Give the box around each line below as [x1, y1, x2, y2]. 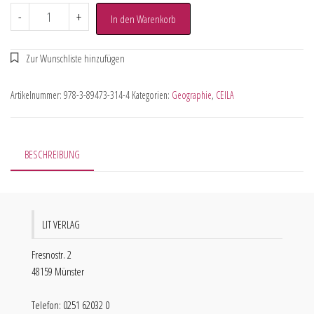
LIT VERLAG [42, 217, 80, 231]
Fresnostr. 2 [32, 247, 71, 261]
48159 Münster [32, 264, 84, 278]
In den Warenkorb [110, 12, 176, 26]
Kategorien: [132, 88, 172, 102]
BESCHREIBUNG [25, 147, 80, 161]
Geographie [172, 88, 212, 102]
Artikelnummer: [11, 88, 64, 102]
